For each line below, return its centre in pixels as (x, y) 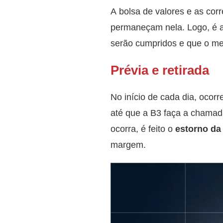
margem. (128, 144)
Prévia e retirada (160, 70)
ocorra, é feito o (143, 128)
